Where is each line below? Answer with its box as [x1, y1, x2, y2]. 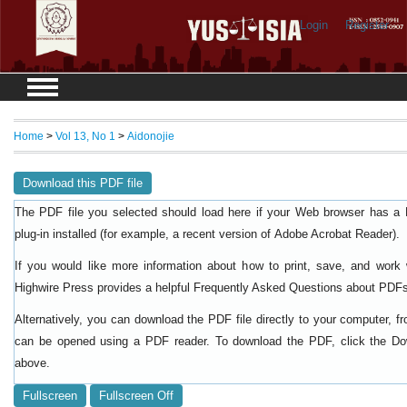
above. [15, 355, 50, 370]
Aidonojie [127, 130, 174, 143]
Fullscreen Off [99, 388, 174, 402]
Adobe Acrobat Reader [274, 227, 392, 241]
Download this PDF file [23, 175, 143, 190]
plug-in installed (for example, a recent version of [15, 226, 274, 241]
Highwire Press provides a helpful [15, 280, 194, 294]
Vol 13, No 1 [55, 130, 115, 143]
